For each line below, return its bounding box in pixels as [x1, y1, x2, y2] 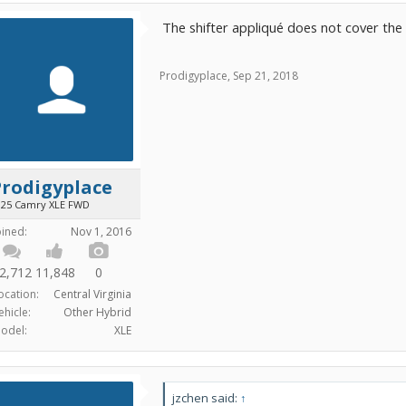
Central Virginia [53, 286, 131, 302]
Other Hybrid [63, 304, 131, 320]
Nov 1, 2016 [71, 224, 131, 239]
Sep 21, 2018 [233, 68, 298, 83]
